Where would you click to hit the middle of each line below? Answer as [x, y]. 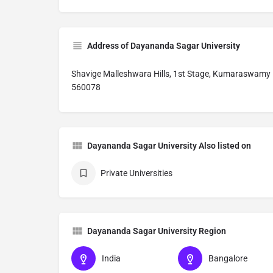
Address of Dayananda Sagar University [164, 46]
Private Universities [136, 173]
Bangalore [228, 259]
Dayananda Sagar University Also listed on [169, 146]
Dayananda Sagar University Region [157, 231]
